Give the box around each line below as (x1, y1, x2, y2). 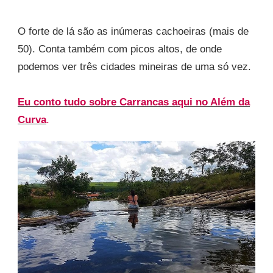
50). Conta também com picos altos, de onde (18, 43, 222, 55)
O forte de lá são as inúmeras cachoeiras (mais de (18, 25, 249, 37)
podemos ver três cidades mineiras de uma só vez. (18, 60, 251, 73)
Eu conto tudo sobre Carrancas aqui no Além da (18, 96, 250, 108)
